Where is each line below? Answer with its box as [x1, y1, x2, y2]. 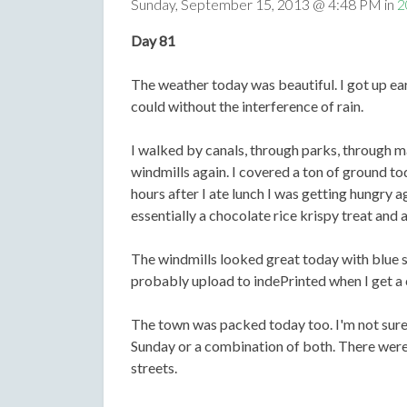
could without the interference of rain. [131, 96, 363, 114]
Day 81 [131, 31, 175, 49]
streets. [131, 358, 177, 376]
